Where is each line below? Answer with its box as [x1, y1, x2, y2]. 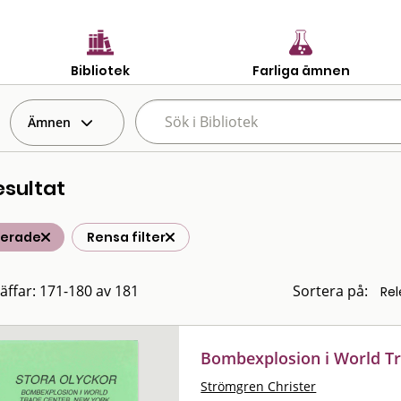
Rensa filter [87, 228, 166, 246]
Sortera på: [293, 281, 368, 301]
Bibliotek [71, 61, 130, 80]
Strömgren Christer [200, 377, 317, 395]
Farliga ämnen [252, 61, 350, 80]
